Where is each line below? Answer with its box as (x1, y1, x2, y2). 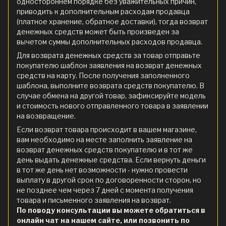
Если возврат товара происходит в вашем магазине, (17, 125, 197, 134)
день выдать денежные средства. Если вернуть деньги (17, 155, 206, 164)
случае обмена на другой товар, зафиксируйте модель (17, 91, 206, 100)
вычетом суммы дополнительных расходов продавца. (17, 37, 202, 46)
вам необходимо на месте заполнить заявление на (17, 135, 192, 144)
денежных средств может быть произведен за (17, 27, 179, 36)
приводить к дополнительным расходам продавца (17, 7, 190, 16)
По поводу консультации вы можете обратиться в (17, 205, 205, 214)
